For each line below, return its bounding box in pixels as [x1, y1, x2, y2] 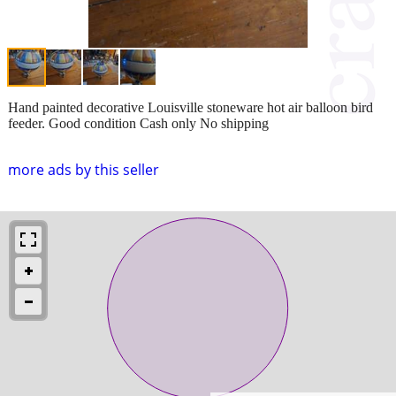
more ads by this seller [8, 159, 159, 179]
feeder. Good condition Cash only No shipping [8, 115, 269, 131]
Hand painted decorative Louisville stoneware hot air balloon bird [8, 99, 373, 115]
